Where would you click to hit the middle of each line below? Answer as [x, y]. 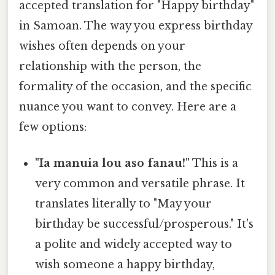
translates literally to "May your [124, 204]
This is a [214, 164]
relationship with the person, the [110, 66]
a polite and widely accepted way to [134, 245]
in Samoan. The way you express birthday [136, 25]
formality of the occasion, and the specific [135, 86]
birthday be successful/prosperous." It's [145, 224]
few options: [53, 127]
